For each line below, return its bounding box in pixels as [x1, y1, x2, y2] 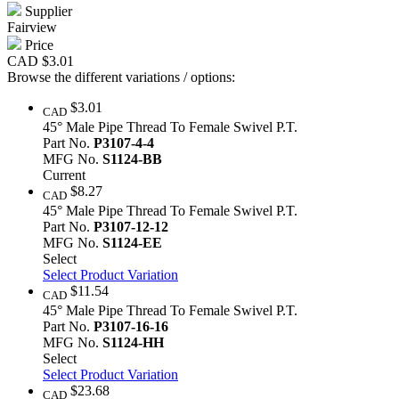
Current [43, 167, 85, 183]
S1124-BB [102, 151, 162, 167]
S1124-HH [102, 335, 164, 351]
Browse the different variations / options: [7, 69, 235, 85]
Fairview [7, 19, 57, 35]
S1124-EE [102, 235, 162, 251]
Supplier [21, 3, 72, 19]
